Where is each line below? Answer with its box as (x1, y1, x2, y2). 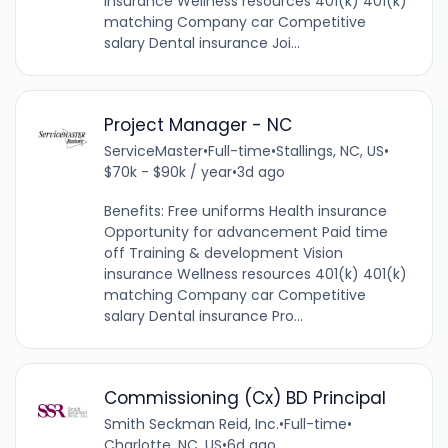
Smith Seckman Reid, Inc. (103, 414, 279, 435)
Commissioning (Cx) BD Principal (103, 386, 386, 411)
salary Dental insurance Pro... (103, 305, 303, 326)
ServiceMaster (103, 140, 203, 161)
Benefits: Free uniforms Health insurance (103, 200, 387, 221)
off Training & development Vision (103, 242, 343, 263)
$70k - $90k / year (103, 161, 232, 182)
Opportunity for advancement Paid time (103, 221, 388, 242)
